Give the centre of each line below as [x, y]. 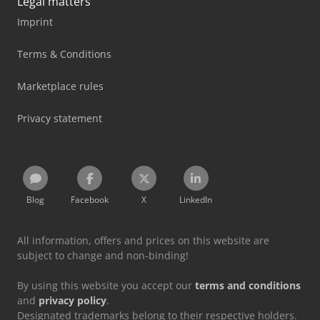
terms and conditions [248, 285]
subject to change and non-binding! [103, 255]
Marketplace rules [60, 86]
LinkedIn [196, 199]
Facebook [90, 199]
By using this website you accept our [106, 285]
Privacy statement [60, 118]
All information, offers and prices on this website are [143, 240]
